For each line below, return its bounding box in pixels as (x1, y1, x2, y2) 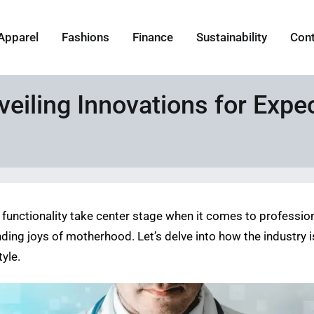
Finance (132, 31, 174, 45)
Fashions (62, 31, 110, 45)
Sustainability (196, 31, 268, 45)
